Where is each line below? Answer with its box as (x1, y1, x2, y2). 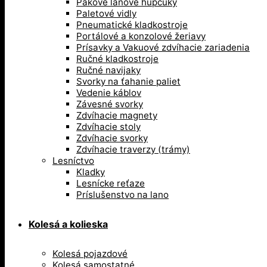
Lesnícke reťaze (76, 178, 145, 189)
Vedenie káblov (76, 87, 141, 98)
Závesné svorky (76, 98, 143, 110)
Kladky (76, 166, 105, 178)
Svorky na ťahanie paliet (76, 76, 181, 87)
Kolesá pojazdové (52, 248, 128, 259)
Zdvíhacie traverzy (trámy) (76, 144, 190, 155)
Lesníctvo (52, 155, 94, 166)
